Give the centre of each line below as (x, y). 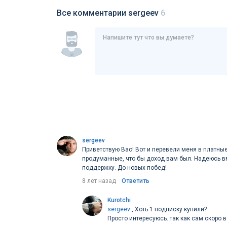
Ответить (136, 181)
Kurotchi (119, 200)
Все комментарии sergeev (109, 13)
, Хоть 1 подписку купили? (169, 209)
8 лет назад (99, 181)
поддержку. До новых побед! (124, 167)
